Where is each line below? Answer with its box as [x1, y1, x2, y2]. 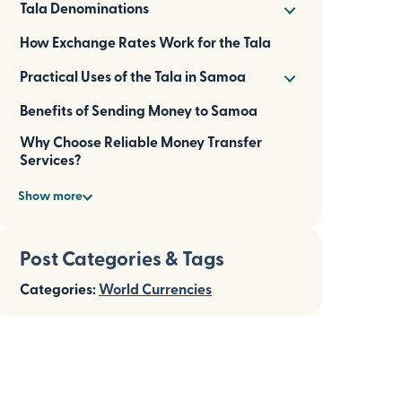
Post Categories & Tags [20, 246, 224, 269]
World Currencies [99, 280, 212, 297]
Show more [18, 188, 83, 203]
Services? [20, 151, 81, 168]
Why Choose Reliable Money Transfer [20, 133, 262, 150]
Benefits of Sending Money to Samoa [20, 101, 258, 118]
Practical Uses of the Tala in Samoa [20, 67, 246, 84]
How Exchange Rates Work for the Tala [20, 33, 271, 50]
